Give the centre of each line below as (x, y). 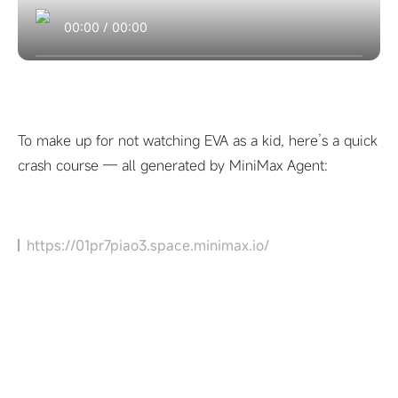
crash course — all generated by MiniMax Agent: (173, 165)
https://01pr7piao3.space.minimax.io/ (148, 245)
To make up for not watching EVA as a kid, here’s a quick (198, 140)
